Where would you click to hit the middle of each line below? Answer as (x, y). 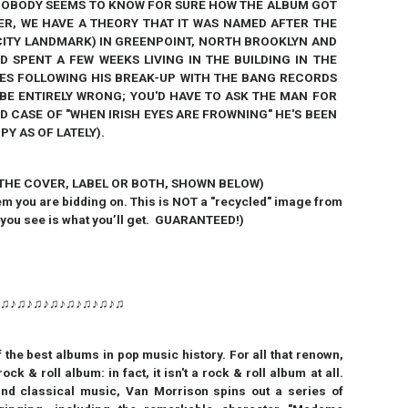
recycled (241, 201)
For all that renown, (286, 354)
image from (309, 201)
